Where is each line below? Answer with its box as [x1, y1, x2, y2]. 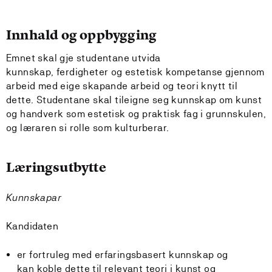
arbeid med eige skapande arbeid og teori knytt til [6, 80, 237, 92]
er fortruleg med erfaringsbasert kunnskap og [17, 249, 228, 260]
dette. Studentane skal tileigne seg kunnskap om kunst [6, 94, 262, 106]
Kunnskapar [6, 192, 67, 203]
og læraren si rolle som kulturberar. [6, 122, 175, 134]
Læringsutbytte [6, 158, 106, 176]
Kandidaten [6, 220, 64, 232]
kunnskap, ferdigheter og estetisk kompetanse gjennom [6, 66, 265, 78]
